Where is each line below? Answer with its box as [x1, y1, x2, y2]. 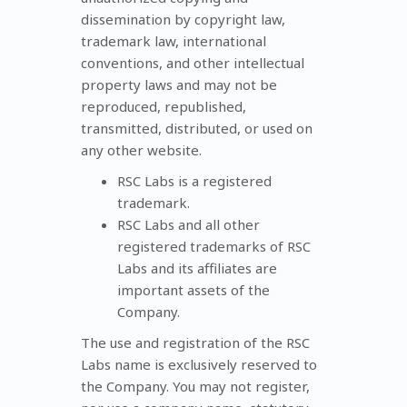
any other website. [81, 140, 202, 159]
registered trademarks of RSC [117, 236, 311, 255]
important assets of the [117, 280, 270, 299]
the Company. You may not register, [81, 376, 310, 395]
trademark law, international [81, 31, 266, 50]
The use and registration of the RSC [81, 333, 310, 352]
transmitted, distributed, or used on [81, 118, 313, 137]
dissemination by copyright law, [81, 9, 285, 28]
